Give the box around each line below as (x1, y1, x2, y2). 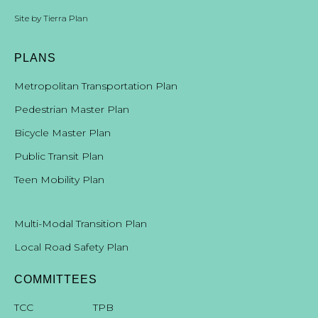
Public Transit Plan (14, 150, 104, 163)
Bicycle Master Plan (14, 126, 111, 140)
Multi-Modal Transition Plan (14, 217, 147, 231)
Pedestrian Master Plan (14, 103, 129, 116)
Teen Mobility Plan (14, 173, 104, 187)
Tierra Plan (43, 13, 88, 24)
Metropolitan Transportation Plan (14, 79, 177, 93)
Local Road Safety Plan (14, 241, 128, 254)
